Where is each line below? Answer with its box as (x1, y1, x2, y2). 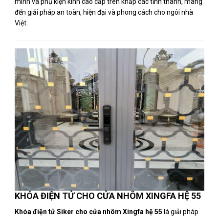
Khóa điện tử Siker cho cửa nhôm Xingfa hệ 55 (15, 208, 162, 216)
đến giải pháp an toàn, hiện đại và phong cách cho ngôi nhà (15, 8, 193, 16)
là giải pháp (162, 208, 198, 216)
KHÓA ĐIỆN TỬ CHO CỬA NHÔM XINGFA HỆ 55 (15, 191, 201, 201)
